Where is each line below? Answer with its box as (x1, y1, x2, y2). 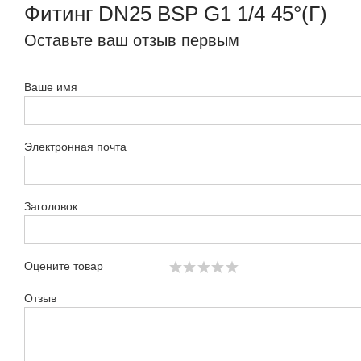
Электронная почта (24, 140, 127, 153)
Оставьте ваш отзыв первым (24, 31, 239, 49)
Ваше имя (24, 81, 77, 93)
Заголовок (24, 200, 77, 213)
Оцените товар (24, 259, 103, 272)
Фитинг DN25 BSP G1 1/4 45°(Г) (24, 2, 327, 26)
